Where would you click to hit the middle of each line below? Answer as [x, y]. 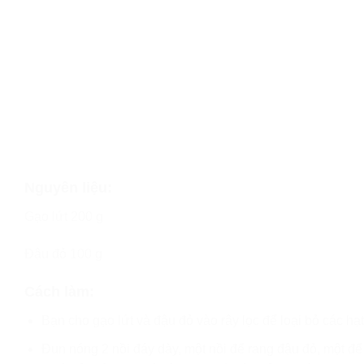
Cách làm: [59, 292]
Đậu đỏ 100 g [63, 253]
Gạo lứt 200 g [64, 216]
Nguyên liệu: [68, 187]
